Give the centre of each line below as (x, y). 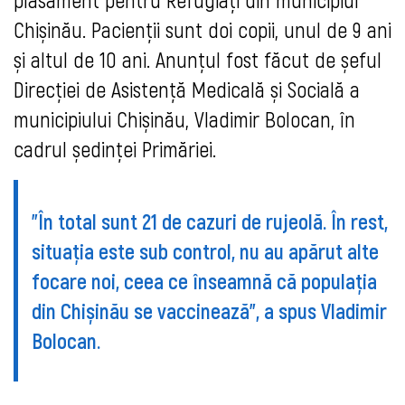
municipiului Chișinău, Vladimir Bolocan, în (184, 119)
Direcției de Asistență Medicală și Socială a (187, 89)
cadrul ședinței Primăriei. (115, 149)
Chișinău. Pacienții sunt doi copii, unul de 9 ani (202, 30)
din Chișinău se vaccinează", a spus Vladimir (209, 310)
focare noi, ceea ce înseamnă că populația (204, 280)
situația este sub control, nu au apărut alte (205, 250)
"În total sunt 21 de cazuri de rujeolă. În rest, (210, 221)
